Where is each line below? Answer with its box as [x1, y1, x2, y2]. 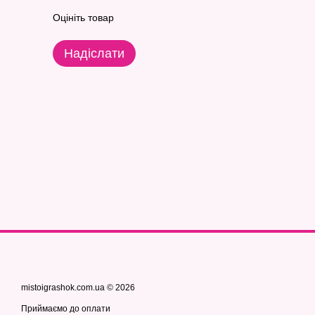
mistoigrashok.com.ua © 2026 [21, 283, 135, 293]
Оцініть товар [53, 12, 114, 24]
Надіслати [64, 46, 124, 61]
